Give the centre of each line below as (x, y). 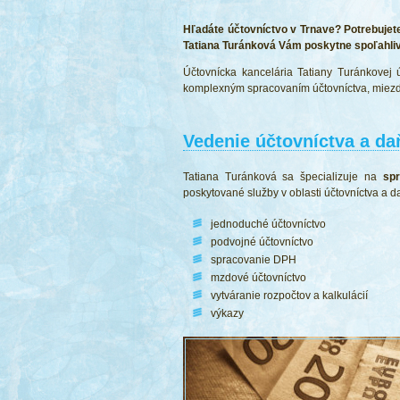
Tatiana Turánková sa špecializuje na (283, 177)
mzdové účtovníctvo (258, 278)
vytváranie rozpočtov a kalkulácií (289, 296)
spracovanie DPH (254, 260)
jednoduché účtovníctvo (268, 224)
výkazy (227, 313)
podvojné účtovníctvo (262, 242)
